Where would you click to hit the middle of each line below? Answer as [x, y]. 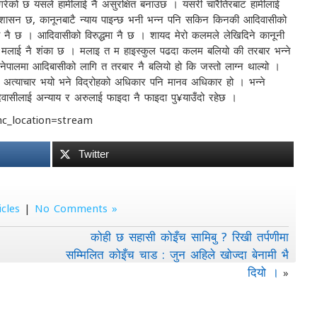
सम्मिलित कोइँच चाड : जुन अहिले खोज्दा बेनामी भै [178, 254]
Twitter [94, 154]
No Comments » [76, 208]
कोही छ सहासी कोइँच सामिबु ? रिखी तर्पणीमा [190, 237]
